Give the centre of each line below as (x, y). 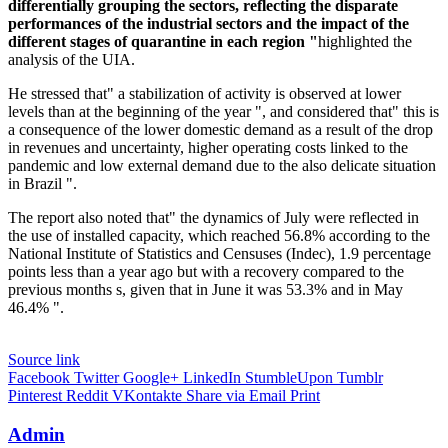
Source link (44, 360)
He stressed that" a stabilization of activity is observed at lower (204, 94)
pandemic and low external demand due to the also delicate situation (222, 166)
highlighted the (365, 42)
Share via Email (236, 396)
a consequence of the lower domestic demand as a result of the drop (220, 130)
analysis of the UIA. (71, 60)
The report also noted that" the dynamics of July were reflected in (213, 218)
